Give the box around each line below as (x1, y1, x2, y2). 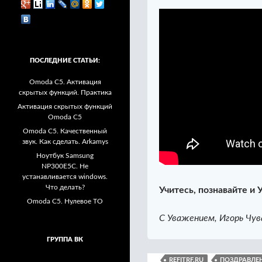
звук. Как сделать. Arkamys (22, 137, 108, 145)
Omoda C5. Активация (29, 78, 101, 85)
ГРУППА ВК (47, 236, 83, 243)
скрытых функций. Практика (18, 88, 112, 96)
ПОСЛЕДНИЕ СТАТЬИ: (30, 57, 100, 64)
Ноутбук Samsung (36, 151, 94, 159)
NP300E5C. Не (42, 162, 88, 170)
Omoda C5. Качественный (23, 127, 107, 135)
